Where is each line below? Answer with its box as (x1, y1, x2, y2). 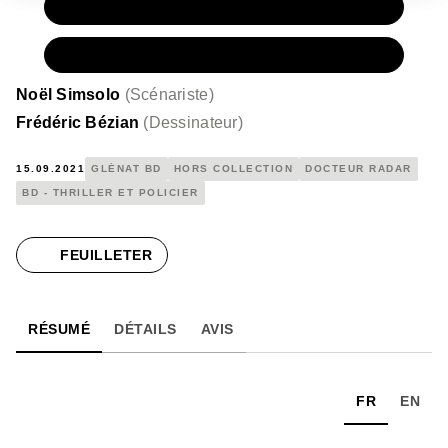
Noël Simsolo (16, 85, 121, 103)
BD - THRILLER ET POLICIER (22, 186, 199, 198)
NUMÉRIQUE (88, 46, 178, 63)
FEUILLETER (60, 246, 152, 263)
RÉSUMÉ (28, 320, 90, 337)
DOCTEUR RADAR (305, 162, 412, 174)
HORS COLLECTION (173, 162, 293, 174)
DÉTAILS (114, 320, 177, 337)
